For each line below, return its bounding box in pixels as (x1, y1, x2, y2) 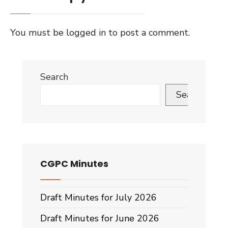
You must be (10, 26, 66, 39)
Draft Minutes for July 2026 (40, 191, 157, 204)
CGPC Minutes (40, 157, 108, 170)
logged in (66, 26, 106, 39)
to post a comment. (106, 26, 190, 39)
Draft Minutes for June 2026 (40, 212, 159, 224)
